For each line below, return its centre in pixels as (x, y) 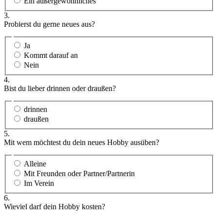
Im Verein (39, 183)
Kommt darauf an (51, 55)
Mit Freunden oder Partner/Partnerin (79, 173)
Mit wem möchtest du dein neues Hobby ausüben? (82, 143)
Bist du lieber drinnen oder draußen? (60, 88)
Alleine (35, 163)
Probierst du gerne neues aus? (49, 24)
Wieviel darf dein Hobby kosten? (54, 206)
